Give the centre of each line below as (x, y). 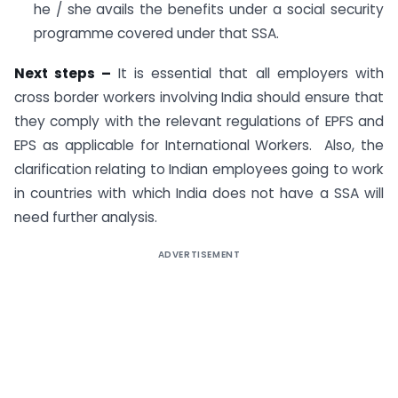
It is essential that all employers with (251, 74)
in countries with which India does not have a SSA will (199, 194)
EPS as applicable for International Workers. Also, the (199, 146)
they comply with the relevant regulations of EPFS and (199, 122)
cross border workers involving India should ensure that (199, 98)
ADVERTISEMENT (199, 255)
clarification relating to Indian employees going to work (199, 170)
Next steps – (66, 74)
